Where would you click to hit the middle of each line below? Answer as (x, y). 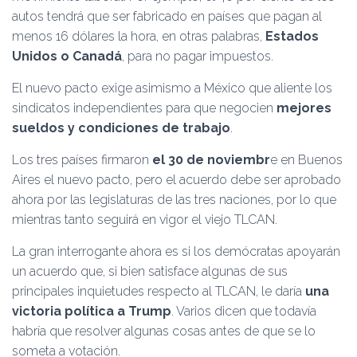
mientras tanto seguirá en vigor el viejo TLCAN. (145, 220)
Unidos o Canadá (67, 56)
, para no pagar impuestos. (198, 56)
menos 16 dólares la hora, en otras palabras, (137, 36)
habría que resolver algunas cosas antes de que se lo (164, 331)
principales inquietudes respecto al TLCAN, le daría (159, 291)
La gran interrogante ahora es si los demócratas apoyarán (176, 251)
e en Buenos (306, 160)
